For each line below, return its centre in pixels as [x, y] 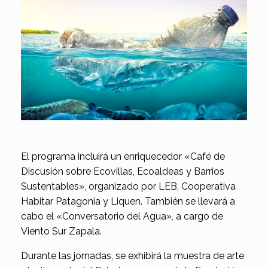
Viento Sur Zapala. [61, 232]
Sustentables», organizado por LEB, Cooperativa [128, 187]
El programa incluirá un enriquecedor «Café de [123, 157]
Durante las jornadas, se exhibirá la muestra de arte [133, 256]
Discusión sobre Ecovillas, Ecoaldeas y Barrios [123, 172]
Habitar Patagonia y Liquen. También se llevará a [128, 202]
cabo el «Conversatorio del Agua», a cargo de [122, 217]
